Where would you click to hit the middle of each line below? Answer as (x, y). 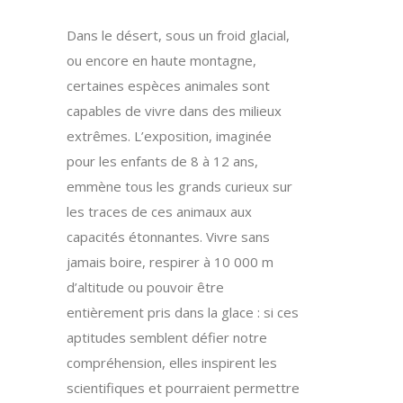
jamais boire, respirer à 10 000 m (170, 261)
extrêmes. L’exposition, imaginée (169, 135)
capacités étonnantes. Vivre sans (168, 236)
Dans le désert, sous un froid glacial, (178, 35)
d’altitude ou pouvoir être (145, 287)
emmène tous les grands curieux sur (179, 186)
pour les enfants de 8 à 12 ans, (162, 161)
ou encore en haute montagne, (161, 60)
